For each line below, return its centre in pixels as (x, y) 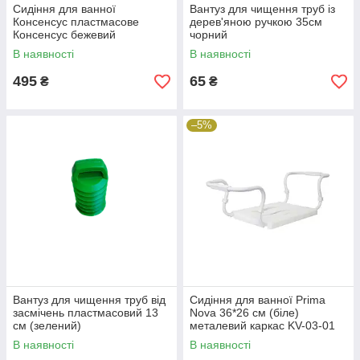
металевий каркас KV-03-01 (262, 326)
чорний (209, 35)
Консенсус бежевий (64, 35)
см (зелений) (47, 326)
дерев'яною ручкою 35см (256, 22)
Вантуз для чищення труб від (89, 300)
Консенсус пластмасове (76, 22)
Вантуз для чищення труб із (262, 9)
